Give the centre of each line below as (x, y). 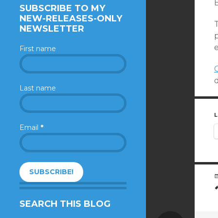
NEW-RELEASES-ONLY (71, 18)
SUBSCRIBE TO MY (62, 8)
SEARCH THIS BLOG (65, 204)
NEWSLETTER (52, 28)
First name (38, 48)
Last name (38, 88)
